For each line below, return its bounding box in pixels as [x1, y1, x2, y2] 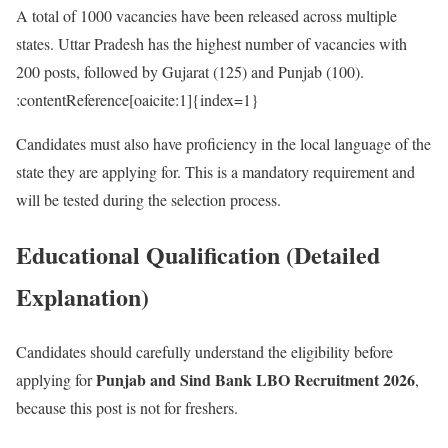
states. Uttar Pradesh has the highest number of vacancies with [16, 32, 407, 54]
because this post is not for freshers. [16, 396, 238, 418]
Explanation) [16, 278, 149, 314]
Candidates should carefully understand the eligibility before [16, 340, 393, 362]
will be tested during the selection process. [16, 188, 281, 210]
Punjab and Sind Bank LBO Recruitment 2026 [96, 367, 415, 391]
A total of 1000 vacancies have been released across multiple [16, 4, 397, 26]
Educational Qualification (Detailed [16, 236, 380, 272]
